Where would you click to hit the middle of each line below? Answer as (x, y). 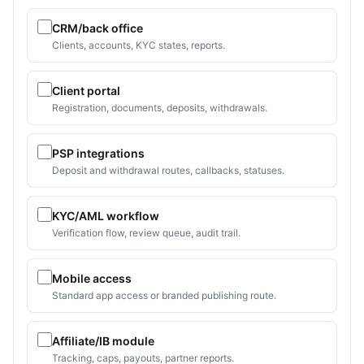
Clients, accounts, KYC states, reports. (139, 45)
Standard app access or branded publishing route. (164, 296)
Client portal (86, 91)
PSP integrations (98, 154)
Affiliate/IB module (103, 341)
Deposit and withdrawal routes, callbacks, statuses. (168, 171)
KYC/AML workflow (106, 216)
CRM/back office (97, 28)
